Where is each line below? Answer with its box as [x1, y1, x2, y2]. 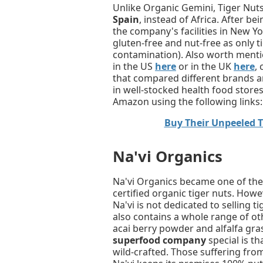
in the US [113, 60, 155, 73]
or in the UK [176, 60, 234, 73]
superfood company [113, 233, 206, 247]
